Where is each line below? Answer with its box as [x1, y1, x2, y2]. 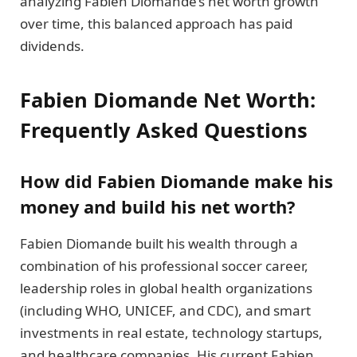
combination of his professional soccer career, [20, 256, 308, 275]
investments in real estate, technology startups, [20, 323, 323, 342]
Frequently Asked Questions [20, 116, 308, 144]
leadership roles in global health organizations [20, 278, 312, 297]
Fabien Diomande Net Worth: [20, 86, 316, 114]
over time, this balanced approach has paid [20, 14, 292, 33]
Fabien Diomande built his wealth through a [20, 233, 298, 253]
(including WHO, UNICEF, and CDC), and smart [20, 300, 311, 320]
